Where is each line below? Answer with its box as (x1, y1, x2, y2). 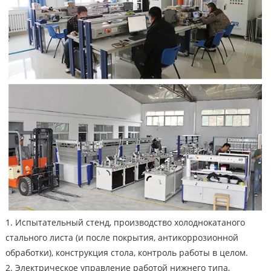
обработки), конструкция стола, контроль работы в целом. (5, 247, 248, 259)
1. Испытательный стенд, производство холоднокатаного (5, 217, 245, 229)
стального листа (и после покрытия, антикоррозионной (5, 232, 238, 244)
